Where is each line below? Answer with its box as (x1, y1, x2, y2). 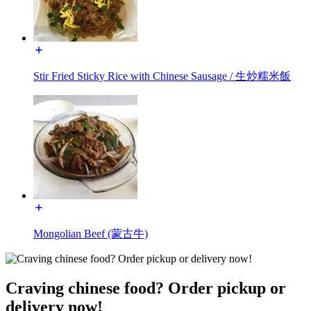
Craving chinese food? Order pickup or (6, 278, 286, 297)
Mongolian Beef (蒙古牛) (33, 227, 148, 239)
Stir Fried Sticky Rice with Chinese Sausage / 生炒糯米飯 (33, 69, 291, 82)
